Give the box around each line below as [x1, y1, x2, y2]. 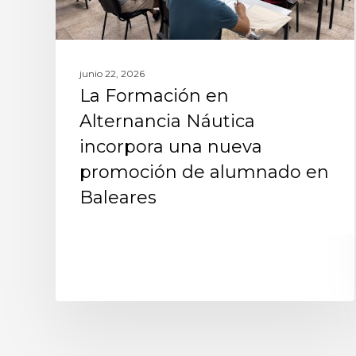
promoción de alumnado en [79, 161, 329, 183]
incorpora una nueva [79, 135, 262, 157]
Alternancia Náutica [79, 110, 255, 132]
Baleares [79, 186, 157, 208]
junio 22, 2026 [79, 67, 145, 79]
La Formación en [79, 84, 229, 106]
